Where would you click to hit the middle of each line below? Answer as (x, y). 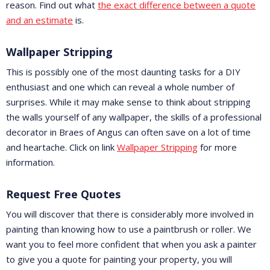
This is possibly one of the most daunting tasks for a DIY (123, 72)
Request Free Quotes (63, 194)
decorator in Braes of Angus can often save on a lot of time (128, 132)
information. (30, 162)
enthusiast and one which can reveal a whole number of (120, 87)
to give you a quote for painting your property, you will (119, 259)
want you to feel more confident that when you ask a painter (131, 244)
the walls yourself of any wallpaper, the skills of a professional (134, 117)
